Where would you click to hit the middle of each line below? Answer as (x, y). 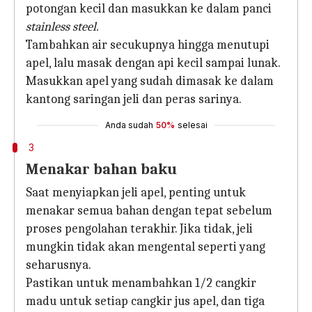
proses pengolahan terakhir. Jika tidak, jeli (139, 229)
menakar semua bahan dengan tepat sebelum (149, 211)
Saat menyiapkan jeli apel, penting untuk (136, 193)
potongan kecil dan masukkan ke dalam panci (149, 9)
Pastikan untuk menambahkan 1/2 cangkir (141, 283)
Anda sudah (129, 125)
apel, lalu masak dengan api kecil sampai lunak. (153, 63)
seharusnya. (58, 265)
